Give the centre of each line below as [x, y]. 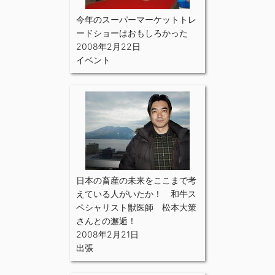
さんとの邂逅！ [106, 220]
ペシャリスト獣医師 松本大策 [136, 207]
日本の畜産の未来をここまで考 [136, 180]
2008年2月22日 [108, 46]
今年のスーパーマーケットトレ [136, 19]
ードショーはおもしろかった [132, 33]
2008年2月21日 [107, 234]
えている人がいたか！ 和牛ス [136, 193]
